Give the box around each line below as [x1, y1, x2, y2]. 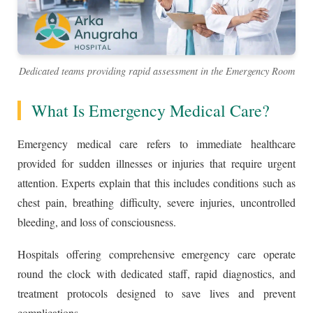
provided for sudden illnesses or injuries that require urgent [17, 156, 296, 171]
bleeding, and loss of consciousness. [17, 214, 176, 230]
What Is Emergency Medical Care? [31, 99, 270, 122]
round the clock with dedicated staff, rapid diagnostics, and [17, 266, 296, 282]
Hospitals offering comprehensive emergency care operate [17, 247, 296, 262]
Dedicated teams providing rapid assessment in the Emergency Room [18, 64, 295, 78]
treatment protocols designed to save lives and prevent [17, 286, 296, 301]
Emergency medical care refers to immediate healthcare [17, 136, 296, 152]
